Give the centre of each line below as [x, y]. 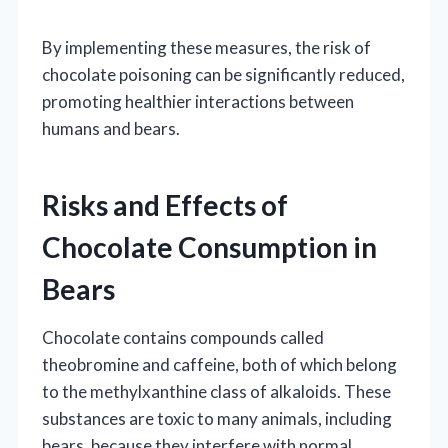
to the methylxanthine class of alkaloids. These [216, 391]
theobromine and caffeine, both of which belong [219, 364]
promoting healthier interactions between [198, 101]
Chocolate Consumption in [209, 246]
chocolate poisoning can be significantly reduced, [223, 74]
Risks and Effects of [165, 204]
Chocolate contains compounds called [183, 337]
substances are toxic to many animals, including [217, 418]
